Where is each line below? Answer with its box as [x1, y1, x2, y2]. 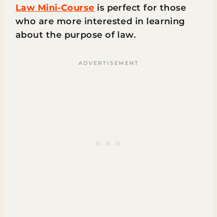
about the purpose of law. [15, 30, 136, 40]
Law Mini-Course [15, 2, 94, 13]
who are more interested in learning [15, 16, 185, 27]
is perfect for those [94, 2, 186, 13]
